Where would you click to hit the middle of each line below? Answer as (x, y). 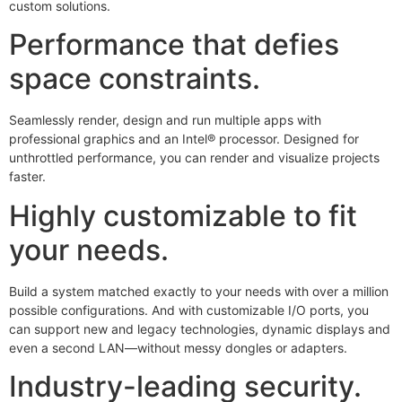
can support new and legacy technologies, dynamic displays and (200, 328)
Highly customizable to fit (183, 215)
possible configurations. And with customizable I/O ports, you (189, 310)
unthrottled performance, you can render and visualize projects (194, 158)
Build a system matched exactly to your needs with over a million (199, 291)
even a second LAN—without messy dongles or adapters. (178, 347)
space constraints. (135, 79)
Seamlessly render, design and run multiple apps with (165, 120)
